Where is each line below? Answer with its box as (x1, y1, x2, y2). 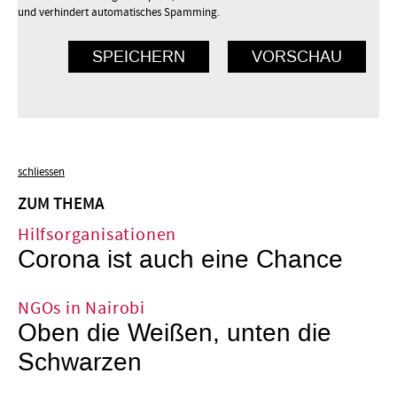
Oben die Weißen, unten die (18, 317, 331, 350)
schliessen (18, 164, 65, 179)
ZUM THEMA (18, 193, 105, 216)
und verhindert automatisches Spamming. (18, 4, 220, 19)
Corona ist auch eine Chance (18, 244, 343, 276)
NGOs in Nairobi (18, 297, 145, 321)
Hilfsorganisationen (18, 223, 177, 247)
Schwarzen (18, 346, 142, 379)
